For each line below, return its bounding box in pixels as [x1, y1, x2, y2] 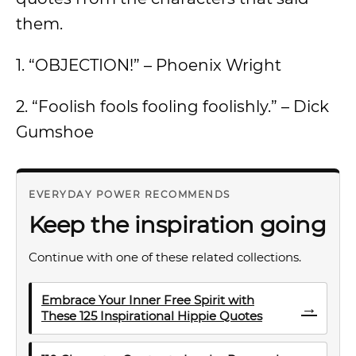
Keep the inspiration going [29, 211, 327, 238]
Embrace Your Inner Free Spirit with [41, 292, 254, 308]
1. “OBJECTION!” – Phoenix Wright [16, 56, 281, 75]
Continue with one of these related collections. [29, 250, 301, 265]
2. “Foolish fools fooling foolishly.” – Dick [16, 97, 329, 116]
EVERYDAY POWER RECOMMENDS [29, 188, 230, 200]
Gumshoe [16, 122, 94, 141]
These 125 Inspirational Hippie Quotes [41, 308, 262, 323]
